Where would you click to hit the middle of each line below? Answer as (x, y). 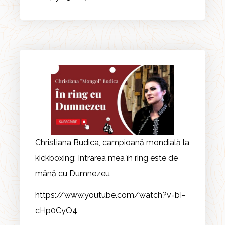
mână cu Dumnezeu (73, 173)
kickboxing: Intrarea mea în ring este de (106, 158)
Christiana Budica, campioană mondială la (112, 142)
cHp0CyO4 (56, 210)
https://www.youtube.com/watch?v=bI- (110, 195)
